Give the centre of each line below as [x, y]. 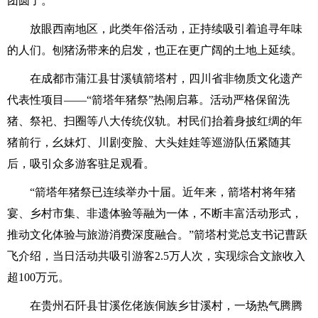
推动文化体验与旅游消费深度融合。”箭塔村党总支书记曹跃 [157, 235]
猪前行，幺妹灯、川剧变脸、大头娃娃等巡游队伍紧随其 [149, 142]
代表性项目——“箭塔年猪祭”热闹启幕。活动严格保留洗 [148, 100]
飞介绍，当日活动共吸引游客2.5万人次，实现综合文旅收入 [156, 256]
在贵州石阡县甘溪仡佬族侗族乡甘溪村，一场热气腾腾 [155, 306]
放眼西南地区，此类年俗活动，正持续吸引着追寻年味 [155, 29]
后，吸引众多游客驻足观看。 [81, 164]
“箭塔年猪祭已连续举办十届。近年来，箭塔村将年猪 [152, 192]
